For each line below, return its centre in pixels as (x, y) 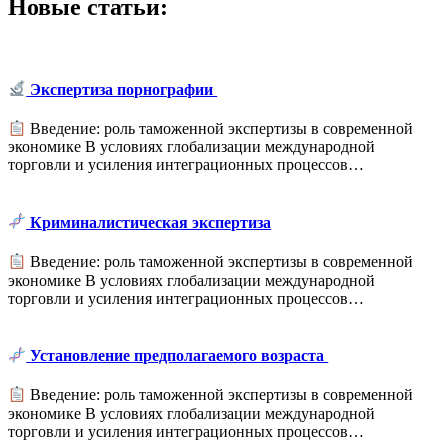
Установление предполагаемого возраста (177, 356)
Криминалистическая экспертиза (149, 222)
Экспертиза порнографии (122, 89)
